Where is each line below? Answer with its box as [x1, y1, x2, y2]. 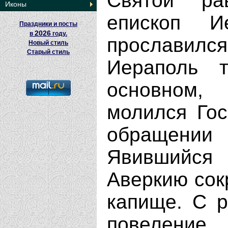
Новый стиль [28, 39, 68, 46]
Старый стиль [27, 48, 70, 55]
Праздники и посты [19, 20, 77, 27]
